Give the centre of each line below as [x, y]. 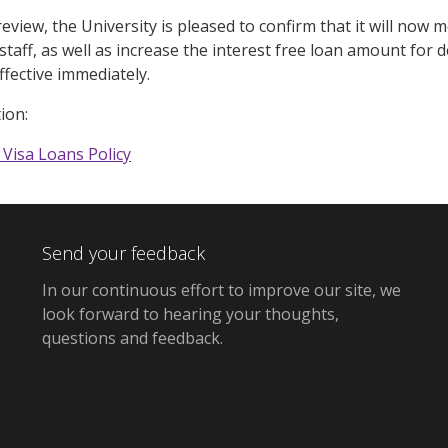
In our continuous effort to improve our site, [211, 289]
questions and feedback [131, 337]
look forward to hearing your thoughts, [191, 313]
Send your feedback [124, 252]
